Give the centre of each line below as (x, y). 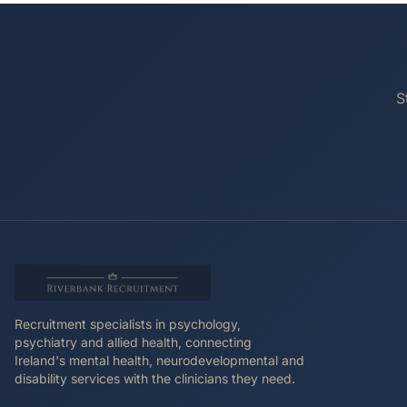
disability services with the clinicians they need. (155, 378)
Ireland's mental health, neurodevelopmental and (159, 360)
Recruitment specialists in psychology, (128, 324)
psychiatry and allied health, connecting (133, 342)
